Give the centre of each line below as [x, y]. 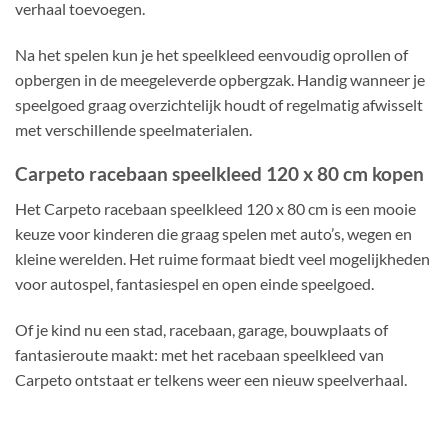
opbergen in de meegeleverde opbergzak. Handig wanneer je [220, 79]
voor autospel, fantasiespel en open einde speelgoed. [194, 283]
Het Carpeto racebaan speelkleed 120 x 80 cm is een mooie [215, 208]
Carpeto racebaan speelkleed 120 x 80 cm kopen [219, 174]
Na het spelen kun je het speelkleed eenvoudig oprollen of [211, 54]
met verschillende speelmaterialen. [133, 129]
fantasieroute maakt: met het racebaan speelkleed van [199, 354]
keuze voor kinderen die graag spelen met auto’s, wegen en [213, 233]
